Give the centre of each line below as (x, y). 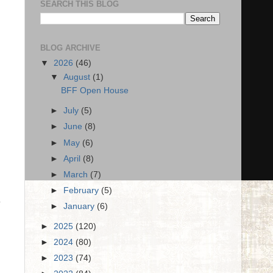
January (80, 206)
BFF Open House (94, 91)
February (83, 190)
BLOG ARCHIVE (70, 48)
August (78, 77)
